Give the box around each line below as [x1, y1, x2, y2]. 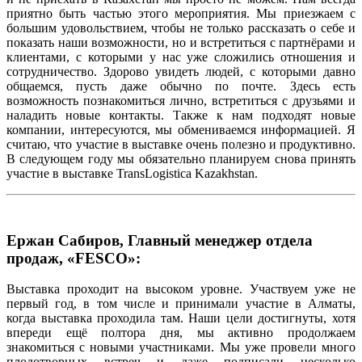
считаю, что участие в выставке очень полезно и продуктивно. [6, 137, 356, 152]
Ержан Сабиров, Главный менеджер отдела [6, 231, 313, 249]
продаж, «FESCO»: [6, 249, 141, 267]
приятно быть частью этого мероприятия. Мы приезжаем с [6, 6, 356, 21]
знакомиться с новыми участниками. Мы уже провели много [6, 340, 356, 355]
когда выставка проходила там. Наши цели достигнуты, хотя [6, 311, 356, 326]
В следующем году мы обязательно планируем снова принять [6, 152, 356, 166]
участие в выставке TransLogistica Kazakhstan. [6, 166, 258, 181]
